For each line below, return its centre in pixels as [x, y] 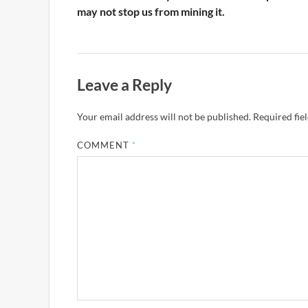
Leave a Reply [124, 85]
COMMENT [105, 145]
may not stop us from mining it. [151, 12]
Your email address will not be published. [164, 116]
